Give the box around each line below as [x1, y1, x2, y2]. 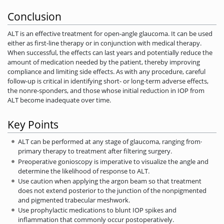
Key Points [7, 117, 58, 131]
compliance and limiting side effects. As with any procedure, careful [7, 67, 205, 76]
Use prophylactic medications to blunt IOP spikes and [17, 205, 176, 215]
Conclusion [7, 9, 61, 23]
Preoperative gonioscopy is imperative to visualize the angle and [17, 156, 208, 166]
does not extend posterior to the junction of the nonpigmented [17, 185, 206, 195]
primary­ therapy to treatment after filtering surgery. [17, 146, 172, 156]
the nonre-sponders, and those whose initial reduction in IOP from [7, 86, 204, 95]
